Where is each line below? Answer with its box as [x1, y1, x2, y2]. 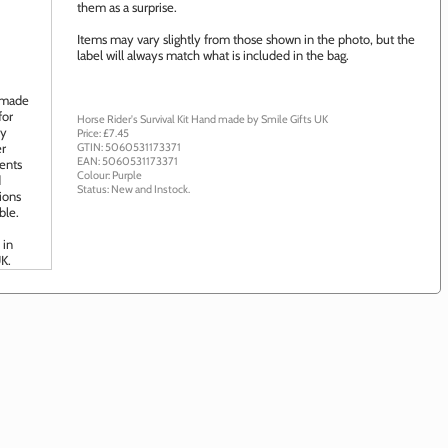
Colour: [77, 168, 112, 182]
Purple [112, 168, 142, 182]
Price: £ [77, 126, 109, 140]
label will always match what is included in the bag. [77, 47, 349, 63]
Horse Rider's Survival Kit [77, 112, 191, 126]
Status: [77, 182, 111, 196]
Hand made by [191, 112, 261, 126]
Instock [154, 182, 188, 196]
